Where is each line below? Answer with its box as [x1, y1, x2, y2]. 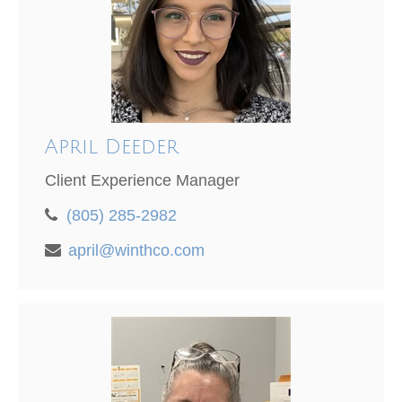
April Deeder [45, 136, 179, 159]
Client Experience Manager [45, 171, 240, 190]
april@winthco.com [68, 241, 205, 260]
